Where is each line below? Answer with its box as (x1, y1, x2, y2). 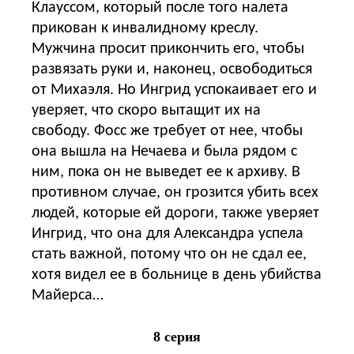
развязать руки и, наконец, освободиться (32, 61, 312, 77)
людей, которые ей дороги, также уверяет (32, 205, 319, 221)
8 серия (153, 328, 201, 345)
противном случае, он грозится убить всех (32, 184, 318, 201)
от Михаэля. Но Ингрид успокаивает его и (32, 81, 317, 98)
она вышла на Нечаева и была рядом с (32, 143, 297, 160)
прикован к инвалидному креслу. (32, 20, 258, 36)
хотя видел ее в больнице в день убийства (32, 266, 322, 283)
